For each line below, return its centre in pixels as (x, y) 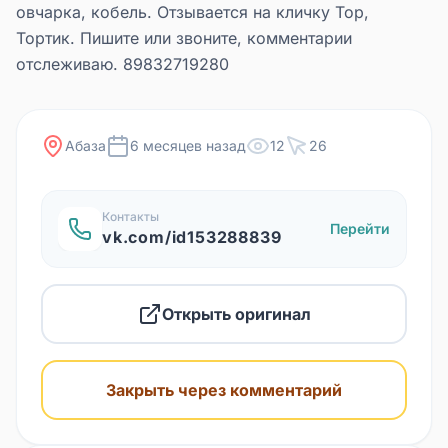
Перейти (360, 229)
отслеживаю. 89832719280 (122, 64)
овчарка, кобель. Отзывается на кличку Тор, (192, 12)
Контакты (130, 217)
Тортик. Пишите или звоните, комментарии (184, 38)
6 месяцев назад (188, 146)
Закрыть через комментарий (224, 390)
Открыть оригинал (236, 314)
